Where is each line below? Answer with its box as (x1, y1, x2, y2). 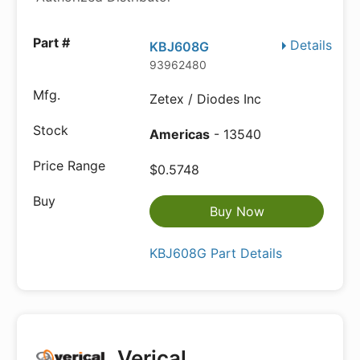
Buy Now (209, 203, 264, 219)
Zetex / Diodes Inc (149, 91, 262, 107)
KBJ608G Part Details (149, 245, 283, 261)
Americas (149, 126, 211, 142)
